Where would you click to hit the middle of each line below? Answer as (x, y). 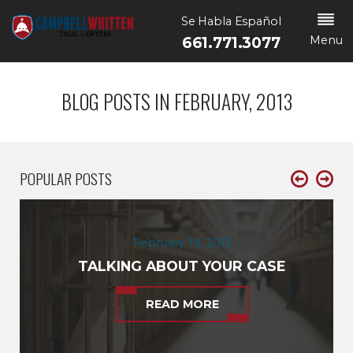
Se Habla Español (231, 22)
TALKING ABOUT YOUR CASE (182, 266)
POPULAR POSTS (66, 179)
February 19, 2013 (182, 242)
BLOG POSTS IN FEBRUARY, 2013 (176, 102)
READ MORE (182, 305)
